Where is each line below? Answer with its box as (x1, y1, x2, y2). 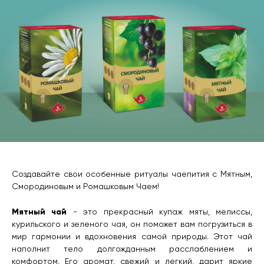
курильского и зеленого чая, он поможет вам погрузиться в (12, 220, 252, 229)
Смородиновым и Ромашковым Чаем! (12, 183, 159, 192)
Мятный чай (12, 207, 67, 217)
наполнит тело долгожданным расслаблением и (12, 245, 252, 254)
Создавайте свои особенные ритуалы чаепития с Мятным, (12, 170, 252, 179)
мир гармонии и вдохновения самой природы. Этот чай (12, 233, 252, 242)
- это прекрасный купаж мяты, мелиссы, (67, 208, 253, 217)
